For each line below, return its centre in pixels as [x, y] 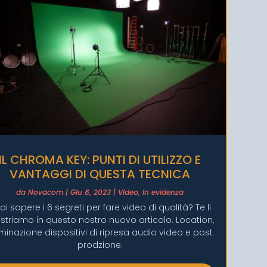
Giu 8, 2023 [91, 192]
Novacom [46, 192]
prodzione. [100, 245]
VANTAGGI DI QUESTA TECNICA [100, 174]
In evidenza [163, 192]
